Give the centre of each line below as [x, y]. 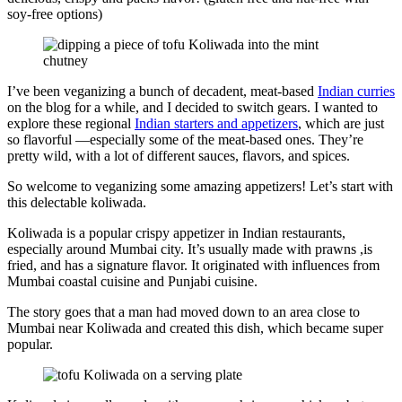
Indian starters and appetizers [216, 124]
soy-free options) [55, 14]
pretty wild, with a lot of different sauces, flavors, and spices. [179, 156]
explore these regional [71, 124]
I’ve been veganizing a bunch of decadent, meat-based [162, 92]
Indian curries [356, 92]
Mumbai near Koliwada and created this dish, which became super [195, 328]
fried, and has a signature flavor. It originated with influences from [193, 266]
